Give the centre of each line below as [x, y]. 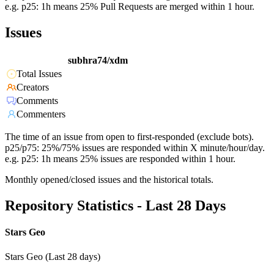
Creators [33, 87]
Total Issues [39, 74]
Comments [37, 101]
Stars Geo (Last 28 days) [53, 256]
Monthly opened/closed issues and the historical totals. [109, 180]
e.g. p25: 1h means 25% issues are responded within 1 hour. [120, 159]
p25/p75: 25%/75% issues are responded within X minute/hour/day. [135, 148]
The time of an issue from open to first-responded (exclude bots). [129, 137]
